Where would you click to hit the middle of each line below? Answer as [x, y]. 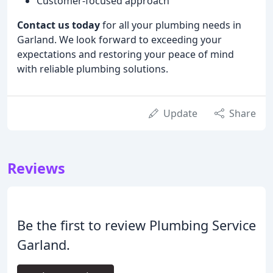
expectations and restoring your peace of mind [126, 54]
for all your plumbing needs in [171, 25]
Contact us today [58, 25]
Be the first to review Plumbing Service [136, 225]
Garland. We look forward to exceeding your [119, 39]
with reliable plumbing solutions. [93, 69]
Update [180, 113]
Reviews [36, 168]
